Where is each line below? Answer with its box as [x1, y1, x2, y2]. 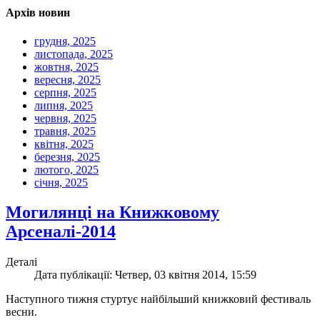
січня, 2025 [34, 176, 88, 189]
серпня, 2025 [34, 86, 96, 99]
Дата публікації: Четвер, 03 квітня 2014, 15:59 [34, 269, 256, 281]
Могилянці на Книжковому [6, 203, 219, 222]
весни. [6, 306, 37, 319]
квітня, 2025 [34, 137, 94, 150]
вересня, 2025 [34, 73, 101, 86]
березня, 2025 [34, 150, 100, 163]
